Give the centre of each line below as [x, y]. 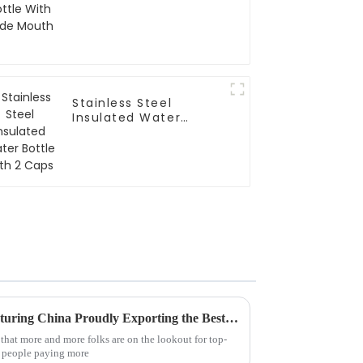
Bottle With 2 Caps [136, 132]
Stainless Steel [122, 103]
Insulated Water [127, 118]
